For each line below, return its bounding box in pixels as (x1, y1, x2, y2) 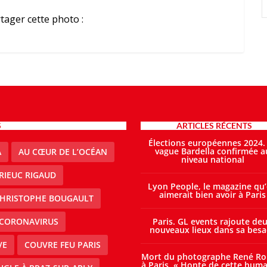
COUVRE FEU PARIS (24, 239, 101, 250)
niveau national (181, 154, 244, 165)
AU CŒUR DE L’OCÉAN (18, 146, 107, 157)
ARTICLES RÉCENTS (176, 120, 252, 131)
